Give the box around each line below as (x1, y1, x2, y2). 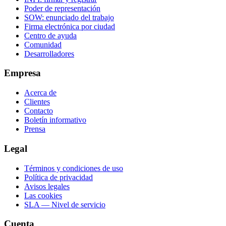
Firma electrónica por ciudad (24, 22, 115, 31)
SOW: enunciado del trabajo (24, 13, 114, 22)
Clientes (24, 97, 50, 106)
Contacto (24, 106, 53, 116)
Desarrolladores (24, 49, 74, 58)
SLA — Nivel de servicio (24, 200, 105, 209)
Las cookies (24, 191, 62, 200)
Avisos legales (24, 182, 70, 191)
